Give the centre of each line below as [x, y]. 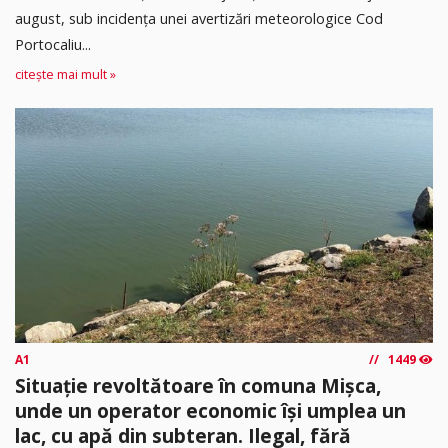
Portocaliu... [53, 45]
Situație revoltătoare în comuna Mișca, [198, 385]
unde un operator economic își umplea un [210, 410]
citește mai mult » [65, 75]
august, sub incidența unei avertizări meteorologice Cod [199, 19]
